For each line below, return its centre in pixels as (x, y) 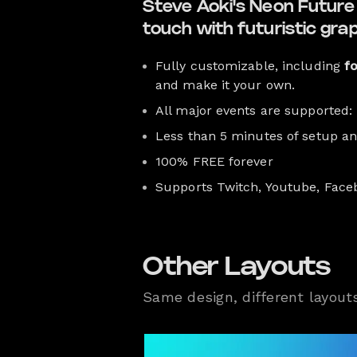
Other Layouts (237, 267)
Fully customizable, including (250, 65)
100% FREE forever (214, 161)
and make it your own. (226, 84)
